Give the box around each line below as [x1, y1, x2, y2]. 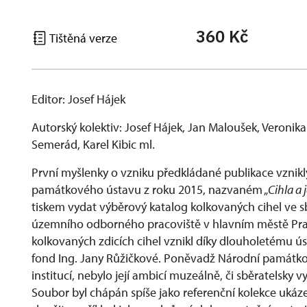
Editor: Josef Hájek [32, 91, 125, 107]
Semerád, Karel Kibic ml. [32, 136, 155, 152]
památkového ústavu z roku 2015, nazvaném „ [32, 182, 268, 197]
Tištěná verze [47, 29, 117, 46]
